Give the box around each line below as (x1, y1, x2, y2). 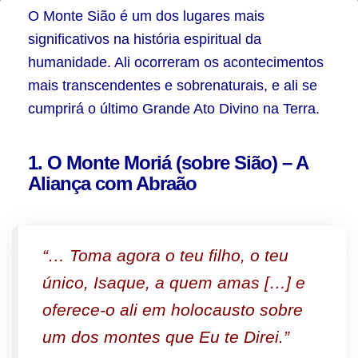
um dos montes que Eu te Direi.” (42, 328, 289, 346)
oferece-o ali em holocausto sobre (42, 300, 303, 319)
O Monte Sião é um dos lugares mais (28, 8, 265, 24)
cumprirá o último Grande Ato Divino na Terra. (28, 101, 320, 117)
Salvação (27, 82, 127, 111)
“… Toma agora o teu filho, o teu (42, 246, 288, 265)
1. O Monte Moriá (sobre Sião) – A (28, 152, 308, 173)
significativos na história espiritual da (28, 31, 261, 47)
